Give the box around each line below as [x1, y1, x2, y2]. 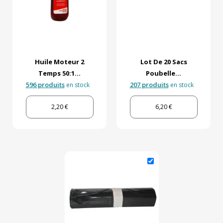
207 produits [129, 80, 169, 90]
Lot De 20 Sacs [140, 57, 187, 67]
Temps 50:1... [38, 69, 81, 78]
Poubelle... [146, 69, 181, 78]
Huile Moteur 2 [35, 57, 84, 67]
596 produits [25, 80, 65, 90]
